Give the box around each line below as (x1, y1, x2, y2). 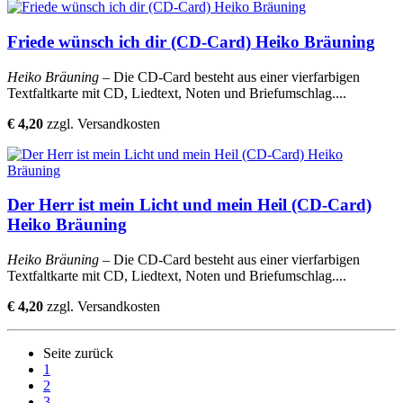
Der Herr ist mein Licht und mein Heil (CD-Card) (7, 195, 372, 215)
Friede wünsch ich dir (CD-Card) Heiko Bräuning (7, 31, 375, 51)
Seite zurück (43, 345, 113, 362)
